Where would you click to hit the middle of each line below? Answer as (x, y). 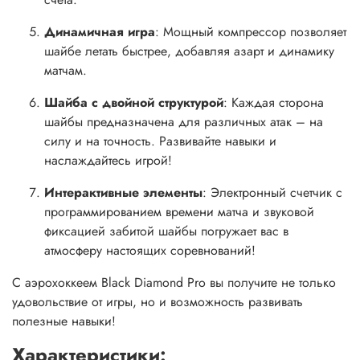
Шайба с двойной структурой (134, 103)
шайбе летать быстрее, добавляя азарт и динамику (189, 51)
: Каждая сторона (274, 103)
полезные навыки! (66, 321)
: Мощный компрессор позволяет (251, 32)
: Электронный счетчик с (272, 193)
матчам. (67, 71)
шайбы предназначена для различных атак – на (184, 122)
